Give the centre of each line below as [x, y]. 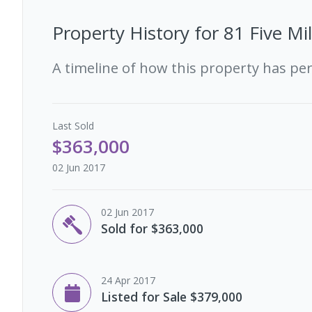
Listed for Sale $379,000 [172, 296]
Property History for [138, 32]
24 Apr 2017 [128, 280]
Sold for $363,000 [152, 228]
